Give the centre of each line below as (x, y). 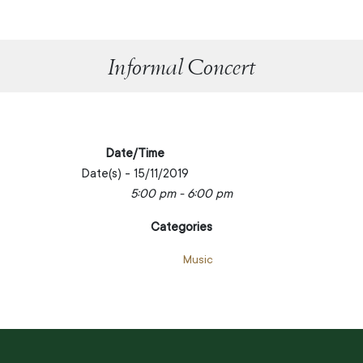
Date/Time (135, 154)
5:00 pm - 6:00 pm (181, 194)
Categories (181, 228)
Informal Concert (181, 66)
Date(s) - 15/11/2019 (135, 174)
